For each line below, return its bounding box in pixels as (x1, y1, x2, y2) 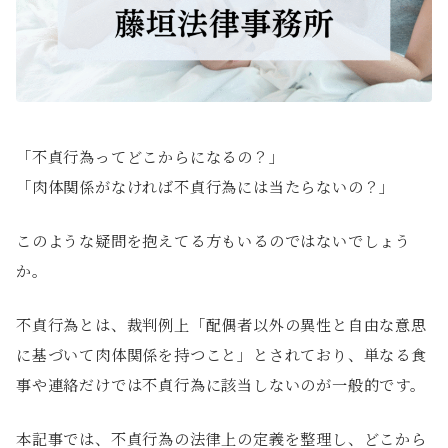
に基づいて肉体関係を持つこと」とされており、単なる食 (16, 344, 427, 366)
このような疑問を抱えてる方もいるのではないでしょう (16, 230, 412, 252)
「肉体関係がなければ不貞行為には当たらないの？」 (16, 176, 396, 198)
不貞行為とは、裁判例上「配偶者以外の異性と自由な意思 (16, 314, 427, 336)
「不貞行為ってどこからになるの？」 (16, 146, 285, 168)
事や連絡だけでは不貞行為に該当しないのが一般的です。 (16, 374, 426, 396)
